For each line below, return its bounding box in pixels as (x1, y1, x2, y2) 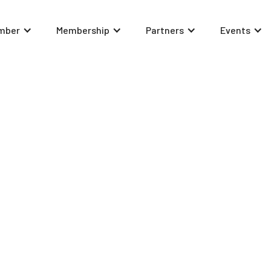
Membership (56, 24, 109, 36)
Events (220, 24, 250, 36)
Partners (146, 24, 184, 36)
